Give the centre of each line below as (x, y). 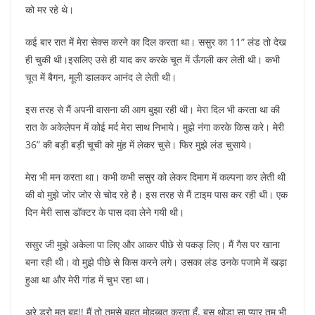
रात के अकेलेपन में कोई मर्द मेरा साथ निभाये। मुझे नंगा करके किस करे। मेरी (155, 127)
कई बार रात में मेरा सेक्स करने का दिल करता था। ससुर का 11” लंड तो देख (156, 42)
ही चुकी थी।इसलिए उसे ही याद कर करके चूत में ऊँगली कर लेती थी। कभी (153, 60)
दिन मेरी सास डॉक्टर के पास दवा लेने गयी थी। (105, 212)
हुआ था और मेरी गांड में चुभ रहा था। (88, 280)
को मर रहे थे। (50, 10)
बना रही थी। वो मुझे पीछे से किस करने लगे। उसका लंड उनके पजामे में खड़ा (156, 262)
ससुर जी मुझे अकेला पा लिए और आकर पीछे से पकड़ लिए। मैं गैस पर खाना (153, 245)
